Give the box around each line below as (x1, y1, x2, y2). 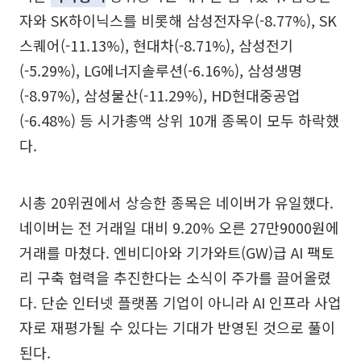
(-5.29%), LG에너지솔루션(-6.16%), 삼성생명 (19, 59, 302, 81)
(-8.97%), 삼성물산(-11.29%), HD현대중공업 (19, 84, 301, 106)
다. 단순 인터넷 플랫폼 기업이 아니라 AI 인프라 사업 (19, 291, 342, 313)
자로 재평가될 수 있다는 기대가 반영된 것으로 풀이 (19, 316, 335, 338)
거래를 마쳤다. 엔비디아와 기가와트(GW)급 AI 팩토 (19, 241, 334, 263)
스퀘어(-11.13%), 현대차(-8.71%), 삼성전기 (19, 34, 293, 56)
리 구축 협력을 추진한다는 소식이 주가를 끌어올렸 (19, 266, 331, 288)
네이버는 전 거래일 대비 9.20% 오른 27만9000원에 (19, 216, 339, 238)
